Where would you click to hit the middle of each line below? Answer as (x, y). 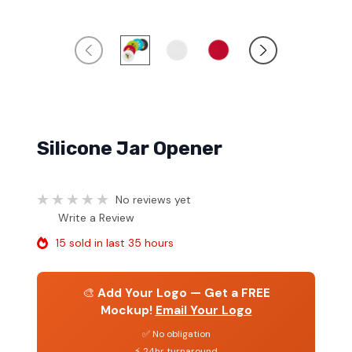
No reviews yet (153, 199)
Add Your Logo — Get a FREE (183, 293)
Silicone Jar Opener (130, 148)
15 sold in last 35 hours (115, 242)
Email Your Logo (203, 310)
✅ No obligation (176, 334)
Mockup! (126, 310)
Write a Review (96, 217)
